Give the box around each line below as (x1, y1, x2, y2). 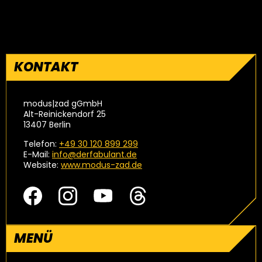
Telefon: (23, 138, 59, 150)
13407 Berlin (23, 119, 71, 130)
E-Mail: (23, 149, 52, 160)
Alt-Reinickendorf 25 (23, 108, 106, 120)
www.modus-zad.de (61, 159, 142, 171)
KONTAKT (14, 58, 78, 76)
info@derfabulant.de (52, 149, 137, 160)
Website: (23, 159, 61, 171)
